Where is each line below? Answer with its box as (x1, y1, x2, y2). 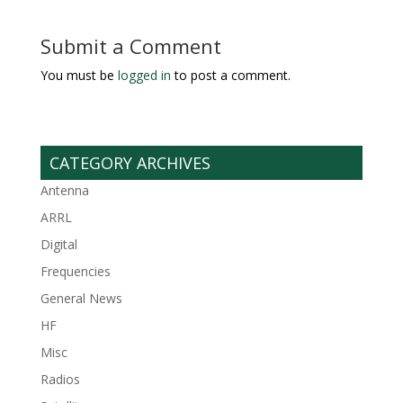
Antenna (40, 181, 89, 199)
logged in (117, 66, 171, 84)
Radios (40, 370, 80, 388)
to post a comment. (170, 66, 291, 84)
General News (40, 289, 122, 307)
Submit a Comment (40, 31, 221, 59)
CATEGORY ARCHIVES (49, 151, 210, 174)
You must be (40, 66, 118, 84)
